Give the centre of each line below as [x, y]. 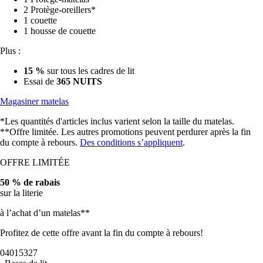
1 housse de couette [60, 31]
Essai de [40, 82]
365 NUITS [79, 82]
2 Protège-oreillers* [60, 10]
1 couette [40, 21]
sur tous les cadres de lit [90, 71]
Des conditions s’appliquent [131, 143]
